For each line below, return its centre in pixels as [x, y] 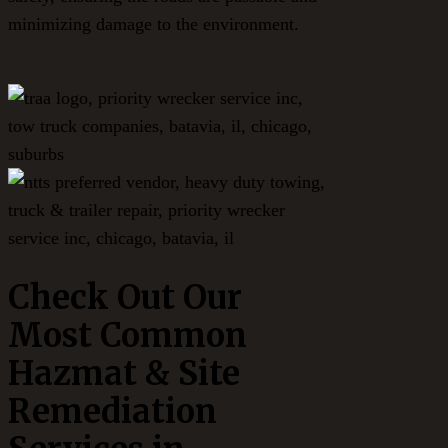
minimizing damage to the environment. [153, 24]
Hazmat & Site [124, 374]
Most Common [127, 336]
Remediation [112, 412]
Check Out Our [125, 298]
